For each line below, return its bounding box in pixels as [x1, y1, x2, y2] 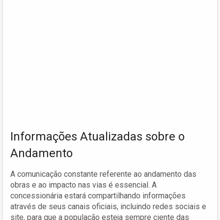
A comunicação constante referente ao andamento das [10, 169, 196, 179]
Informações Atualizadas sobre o [10, 129, 185, 143]
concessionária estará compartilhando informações [10, 191, 186, 200]
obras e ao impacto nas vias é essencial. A [10, 180, 157, 190]
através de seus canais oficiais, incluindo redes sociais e [10, 201, 206, 211]
